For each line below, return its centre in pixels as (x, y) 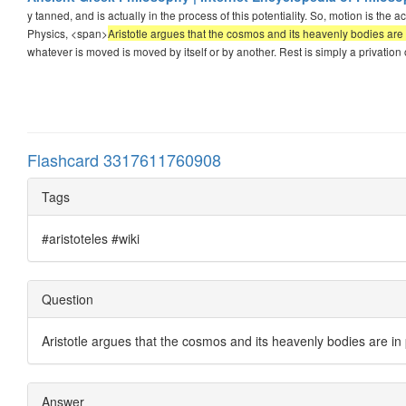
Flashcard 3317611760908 (124, 159)
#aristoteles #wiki (91, 238)
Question (68, 299)
